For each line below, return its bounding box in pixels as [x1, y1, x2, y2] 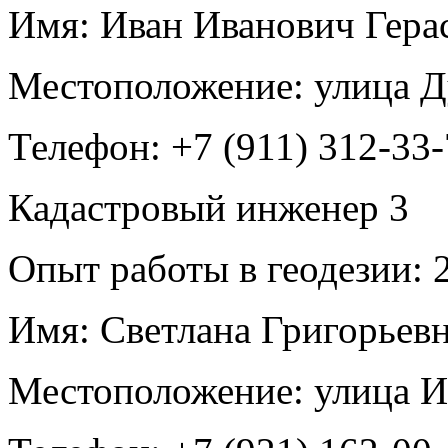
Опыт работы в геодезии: [8, 246, 423, 290]
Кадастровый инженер [8, 185, 389, 229]
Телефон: [8, 124, 161, 168]
